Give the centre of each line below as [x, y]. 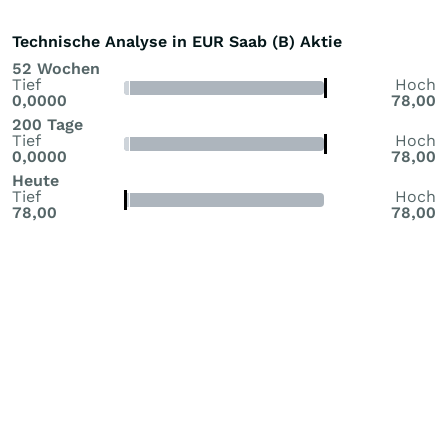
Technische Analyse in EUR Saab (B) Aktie [177, 41]
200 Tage [47, 124]
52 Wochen [56, 68]
